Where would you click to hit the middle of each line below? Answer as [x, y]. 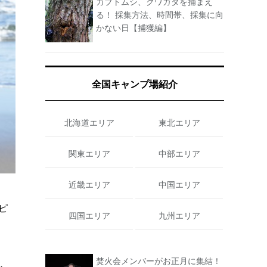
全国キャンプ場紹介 [135, 84]
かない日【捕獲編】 [133, 28]
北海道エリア [89, 122]
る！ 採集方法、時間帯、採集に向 [160, 15]
